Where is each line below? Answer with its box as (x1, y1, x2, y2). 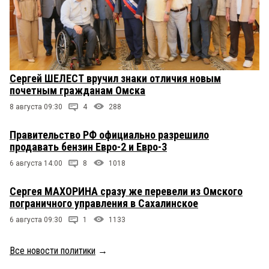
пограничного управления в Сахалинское (10, 196, 198, 210)
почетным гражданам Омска (10, 83, 145, 97)
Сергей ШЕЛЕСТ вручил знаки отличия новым (10, 71, 221, 85)
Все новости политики (10, 244, 95, 256)
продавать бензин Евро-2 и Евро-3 (10, 140, 167, 153)
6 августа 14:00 (10, 159, 62, 168)
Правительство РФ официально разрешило (10, 128, 209, 141)
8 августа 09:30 (10, 102, 62, 111)
